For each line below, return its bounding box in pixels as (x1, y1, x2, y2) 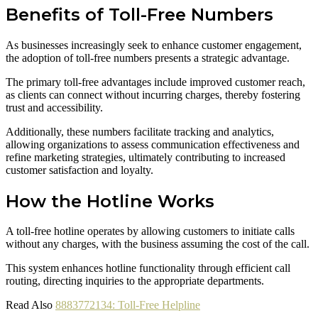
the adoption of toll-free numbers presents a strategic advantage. (6, 51, 290, 64)
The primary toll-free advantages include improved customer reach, (6, 75, 305, 88)
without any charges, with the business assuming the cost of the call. (6, 238, 309, 251)
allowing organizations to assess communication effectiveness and (6, 138, 300, 150)
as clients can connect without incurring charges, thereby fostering (6, 88, 300, 101)
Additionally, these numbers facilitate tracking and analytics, (6, 125, 274, 138)
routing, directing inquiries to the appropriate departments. (6, 275, 264, 287)
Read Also (6, 299, 55, 312)
